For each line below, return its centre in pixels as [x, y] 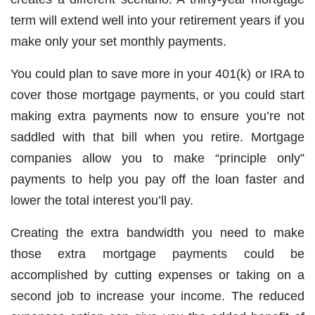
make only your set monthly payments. [118, 42]
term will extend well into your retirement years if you [157, 21]
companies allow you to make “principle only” [157, 159]
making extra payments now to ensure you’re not [157, 116]
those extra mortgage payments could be [157, 254]
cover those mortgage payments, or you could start [157, 95]
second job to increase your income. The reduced [157, 296]
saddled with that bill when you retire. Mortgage [157, 137]
